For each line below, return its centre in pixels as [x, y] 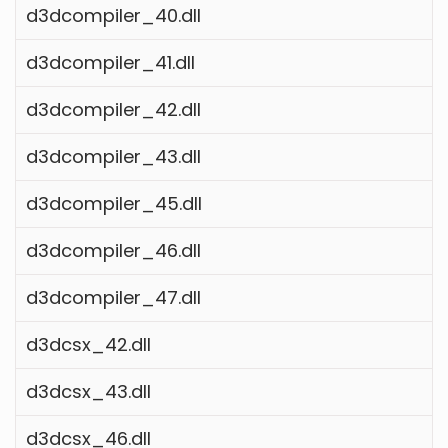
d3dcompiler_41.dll [110, 62]
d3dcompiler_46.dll [113, 250]
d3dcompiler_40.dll [113, 15]
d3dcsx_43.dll [88, 391]
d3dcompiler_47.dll [113, 297]
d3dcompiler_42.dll [113, 109]
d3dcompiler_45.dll [114, 203]
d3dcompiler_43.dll [113, 156]
